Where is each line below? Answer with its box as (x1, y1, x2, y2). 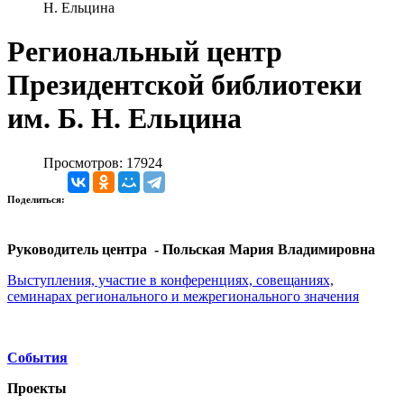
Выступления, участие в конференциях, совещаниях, (7, 271, 334, 288)
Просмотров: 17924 (43, 154, 162, 170)
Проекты (7, 380, 67, 396)
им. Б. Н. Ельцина (7, 102, 242, 135)
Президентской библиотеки (7, 69, 362, 102)
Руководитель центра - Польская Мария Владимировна (7, 241, 375, 257)
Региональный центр (7, 35, 282, 69)
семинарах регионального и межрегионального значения (7, 288, 359, 304)
